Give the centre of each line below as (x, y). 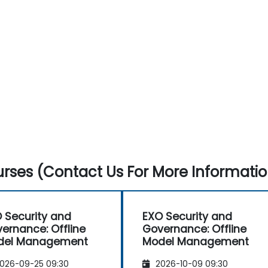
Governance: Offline (194, 229)
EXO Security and (187, 217)
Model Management (196, 242)
